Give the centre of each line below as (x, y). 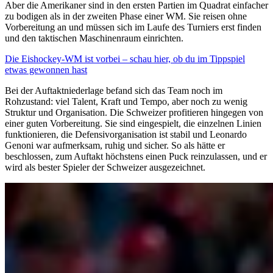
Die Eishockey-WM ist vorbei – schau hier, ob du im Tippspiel (125, 59)
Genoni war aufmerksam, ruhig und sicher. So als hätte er (115, 146)
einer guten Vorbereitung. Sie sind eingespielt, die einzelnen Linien (133, 124)
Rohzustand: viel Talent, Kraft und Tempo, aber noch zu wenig (126, 102)
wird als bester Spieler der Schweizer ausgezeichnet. (105, 168)
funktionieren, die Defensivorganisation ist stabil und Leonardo (126, 135)
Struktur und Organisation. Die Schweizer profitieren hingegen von (134, 113)
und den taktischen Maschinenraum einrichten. (94, 38)
